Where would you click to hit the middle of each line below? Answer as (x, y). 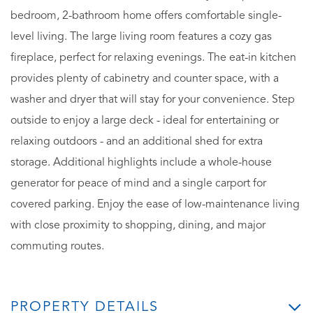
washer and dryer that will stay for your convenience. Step (153, 100)
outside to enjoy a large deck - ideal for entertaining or (145, 121)
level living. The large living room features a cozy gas (141, 37)
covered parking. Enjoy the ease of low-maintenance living (155, 204)
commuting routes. (57, 246)
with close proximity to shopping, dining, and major (138, 225)
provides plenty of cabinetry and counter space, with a (145, 79)
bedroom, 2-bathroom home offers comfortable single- (146, 16)
